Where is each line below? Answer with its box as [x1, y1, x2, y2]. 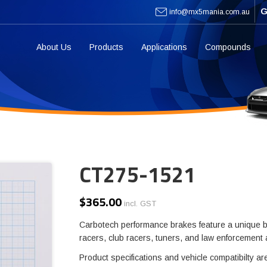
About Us [36, 42, 72, 52]
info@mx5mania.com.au [169, 7, 250, 16]
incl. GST [123, 199, 156, 208]
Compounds [205, 42, 251, 52]
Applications [141, 42, 187, 52]
